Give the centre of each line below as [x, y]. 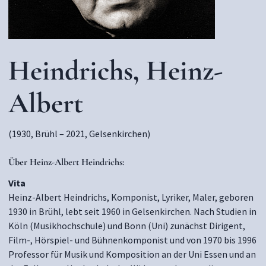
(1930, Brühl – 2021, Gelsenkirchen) [79, 134]
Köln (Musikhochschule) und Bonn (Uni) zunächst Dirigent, [127, 226]
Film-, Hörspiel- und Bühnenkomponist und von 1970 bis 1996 [132, 240]
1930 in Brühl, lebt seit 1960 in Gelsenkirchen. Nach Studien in [132, 211]
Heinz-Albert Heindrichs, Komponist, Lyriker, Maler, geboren [131, 197]
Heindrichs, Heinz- [116, 71]
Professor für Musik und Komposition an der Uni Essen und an [132, 254]
